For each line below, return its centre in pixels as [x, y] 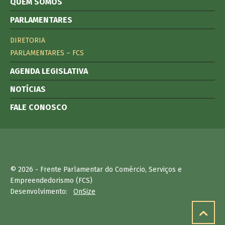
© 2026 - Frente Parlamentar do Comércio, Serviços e [96, 170]
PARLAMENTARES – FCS [47, 53]
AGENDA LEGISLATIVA [49, 71]
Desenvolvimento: [42, 192]
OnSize [84, 192]
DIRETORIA [28, 40]
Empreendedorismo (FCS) [51, 181]
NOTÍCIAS [28, 89]
